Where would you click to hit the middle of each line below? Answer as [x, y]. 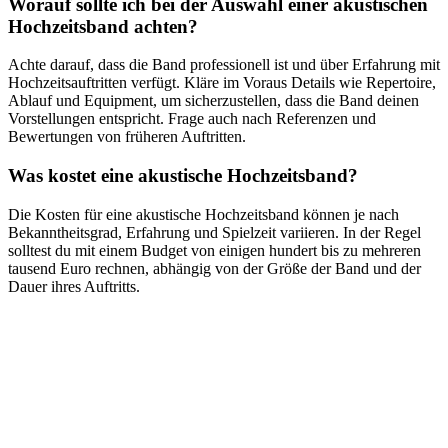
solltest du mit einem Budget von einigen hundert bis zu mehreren [214, 250]
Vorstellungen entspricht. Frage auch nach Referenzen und [192, 119]
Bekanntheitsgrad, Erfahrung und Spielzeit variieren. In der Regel [214, 232]
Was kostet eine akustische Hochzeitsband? [183, 176]
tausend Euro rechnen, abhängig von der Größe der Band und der [214, 268]
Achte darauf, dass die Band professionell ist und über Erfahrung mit [224, 65]
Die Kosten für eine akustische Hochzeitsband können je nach [203, 214]
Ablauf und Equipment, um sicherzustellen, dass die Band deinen [213, 101]
